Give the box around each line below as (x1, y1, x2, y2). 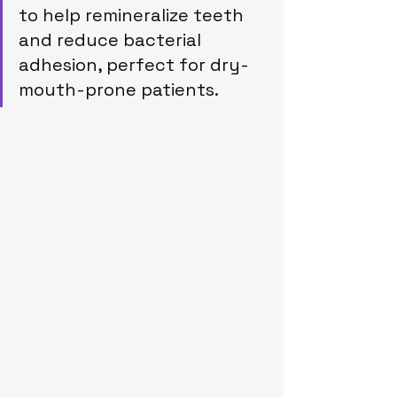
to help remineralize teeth (19, 4, 248, 27)
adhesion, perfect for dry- (19, 53, 249, 76)
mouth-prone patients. (19, 78, 219, 101)
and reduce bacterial (19, 28, 206, 51)
